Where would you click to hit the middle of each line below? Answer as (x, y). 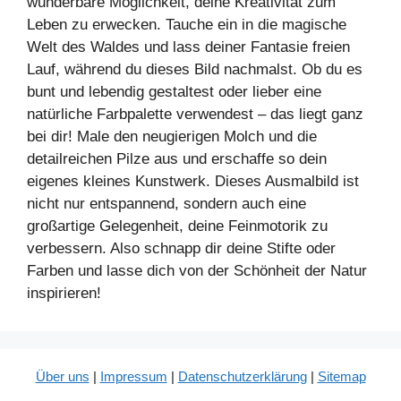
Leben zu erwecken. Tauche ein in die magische (187, 24)
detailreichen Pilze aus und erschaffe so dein (177, 158)
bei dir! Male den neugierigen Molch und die (172, 136)
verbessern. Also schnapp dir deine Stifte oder (181, 248)
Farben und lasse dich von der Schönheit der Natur (197, 270)
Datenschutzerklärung (242, 376)
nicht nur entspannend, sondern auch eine (166, 203)
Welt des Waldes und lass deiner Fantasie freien (188, 47)
